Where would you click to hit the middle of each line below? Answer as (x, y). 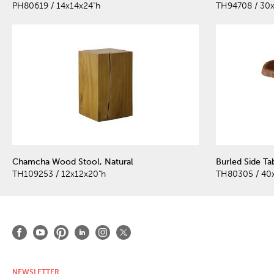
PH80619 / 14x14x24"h (56, 6)
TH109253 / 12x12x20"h (59, 174)
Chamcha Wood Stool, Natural (73, 161)
